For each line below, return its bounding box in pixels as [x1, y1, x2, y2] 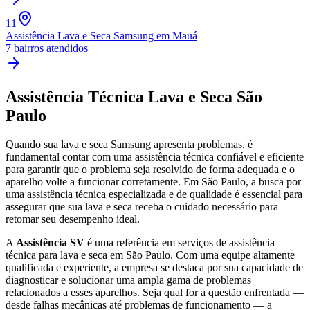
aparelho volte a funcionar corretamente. [6, 176, 183, 188]
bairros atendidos [11, 42, 88, 54]
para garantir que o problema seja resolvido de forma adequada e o [6, 163, 295, 176]
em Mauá [156, 29, 197, 42]
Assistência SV [16, 237, 84, 249]
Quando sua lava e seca [6, 138, 111, 151]
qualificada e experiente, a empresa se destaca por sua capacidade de [6, 262, 303, 274]
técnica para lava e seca [6, 249, 110, 262]
